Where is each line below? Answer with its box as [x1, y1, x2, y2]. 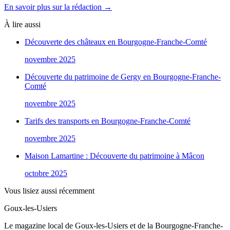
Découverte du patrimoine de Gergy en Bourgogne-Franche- [25, 72, 221, 82]
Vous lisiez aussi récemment [4, 186, 94, 196]
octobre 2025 [25, 169, 67, 178]
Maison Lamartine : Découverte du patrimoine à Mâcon [25, 151, 204, 161]
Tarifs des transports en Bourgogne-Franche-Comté [25, 117, 190, 126]
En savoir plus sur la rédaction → [4, 3, 112, 12]
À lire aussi [4, 20, 41, 29]
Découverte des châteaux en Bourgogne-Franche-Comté [25, 37, 207, 47]
